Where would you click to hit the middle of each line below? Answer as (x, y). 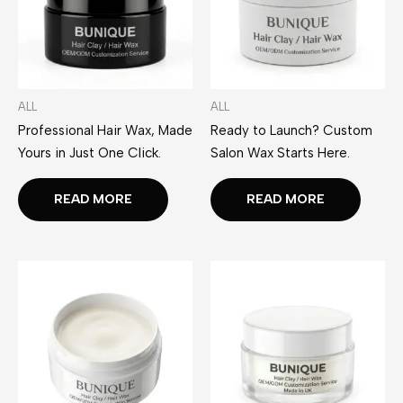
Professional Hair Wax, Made (105, 131)
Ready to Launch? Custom (291, 131)
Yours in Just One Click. (90, 153)
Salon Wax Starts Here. (280, 153)
